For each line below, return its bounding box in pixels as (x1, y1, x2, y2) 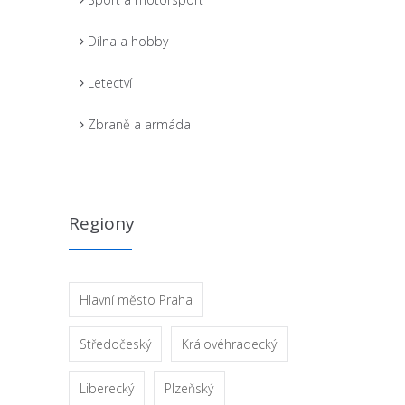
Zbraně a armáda (88, 116, 191, 133)
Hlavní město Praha (80, 290, 193, 308)
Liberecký (80, 380, 135, 397)
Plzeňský (165, 380, 214, 397)
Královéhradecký (182, 334, 278, 353)
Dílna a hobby (88, 33, 168, 50)
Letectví (88, 74, 132, 91)
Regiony (69, 212, 135, 235)
